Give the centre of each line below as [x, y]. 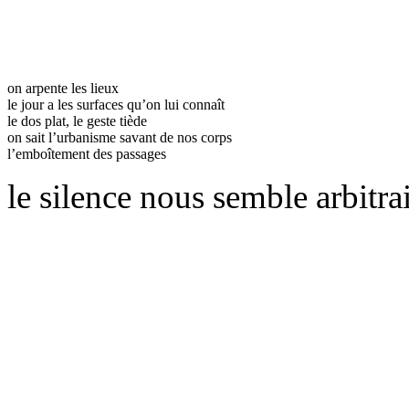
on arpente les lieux [63, 88]
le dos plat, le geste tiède [77, 121]
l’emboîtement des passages [87, 153]
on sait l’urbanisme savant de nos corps [120, 137]
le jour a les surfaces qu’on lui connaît [116, 104]
